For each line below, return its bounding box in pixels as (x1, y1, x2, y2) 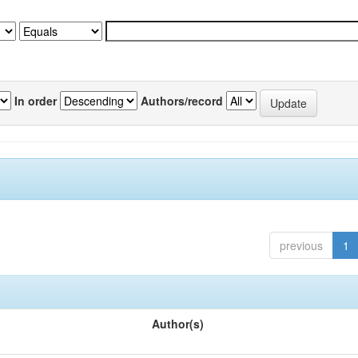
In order (14, 93, 57, 109)
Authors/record (141, 93, 223, 109)
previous (279, 237, 323, 253)
